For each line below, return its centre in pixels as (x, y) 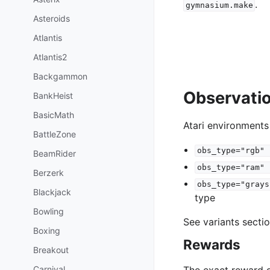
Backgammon (60, 76)
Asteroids (52, 18)
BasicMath (54, 115)
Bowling (49, 211)
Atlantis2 (50, 57)
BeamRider (55, 153)
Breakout (51, 250)
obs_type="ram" (231, 168)
